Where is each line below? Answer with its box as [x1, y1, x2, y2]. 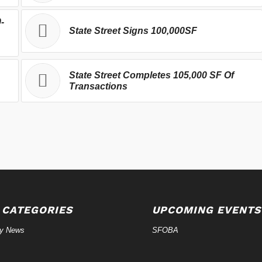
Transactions [68, 81, 127, 91]
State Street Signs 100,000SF [68, 25, 197, 36]
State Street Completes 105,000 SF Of [68, 70, 234, 80]
